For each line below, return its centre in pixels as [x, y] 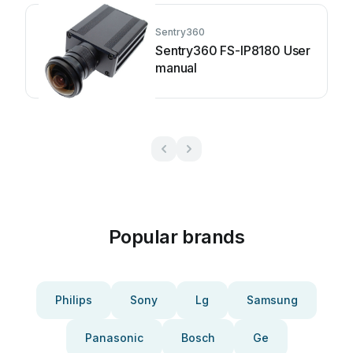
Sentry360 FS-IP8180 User [233, 50]
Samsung [272, 300]
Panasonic [114, 338]
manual [176, 68]
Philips [74, 300]
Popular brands [176, 237]
